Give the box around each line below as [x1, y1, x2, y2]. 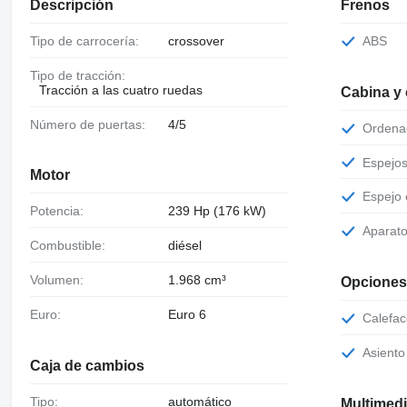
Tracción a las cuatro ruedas [38, 82, 203, 97]
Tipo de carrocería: [36, 34, 139, 49]
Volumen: [36, 273, 84, 288]
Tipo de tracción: [36, 67, 125, 83]
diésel [167, 238, 202, 253]
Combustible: [38, 238, 105, 253]
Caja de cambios [29, 357, 144, 373]
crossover [167, 34, 224, 49]
